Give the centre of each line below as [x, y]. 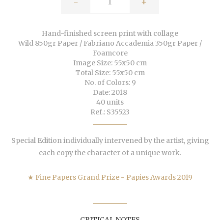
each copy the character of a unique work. [110, 153]
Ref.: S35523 [110, 112]
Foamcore [110, 53]
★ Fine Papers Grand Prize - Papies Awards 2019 [110, 178]
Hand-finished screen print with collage [110, 34]
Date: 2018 [110, 93]
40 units [110, 102]
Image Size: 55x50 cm [110, 63]
